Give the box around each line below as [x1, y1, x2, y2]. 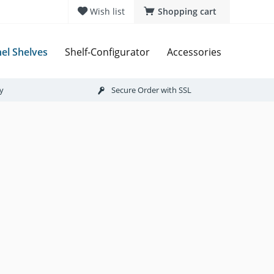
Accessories [167, 45, 221, 59]
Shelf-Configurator [65, 45, 150, 59]
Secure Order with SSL [111, 84, 191, 95]
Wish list [90, 6, 125, 17]
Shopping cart [158, 6, 217, 17]
